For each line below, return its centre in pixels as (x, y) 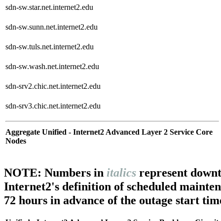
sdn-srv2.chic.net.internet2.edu (53, 86)
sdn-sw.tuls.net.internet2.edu (50, 47)
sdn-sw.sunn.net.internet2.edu (52, 27)
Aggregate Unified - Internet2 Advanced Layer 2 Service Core (109, 132)
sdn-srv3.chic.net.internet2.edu (53, 106)
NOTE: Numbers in (55, 173)
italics (121, 173)
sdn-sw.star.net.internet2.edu (49, 7)
